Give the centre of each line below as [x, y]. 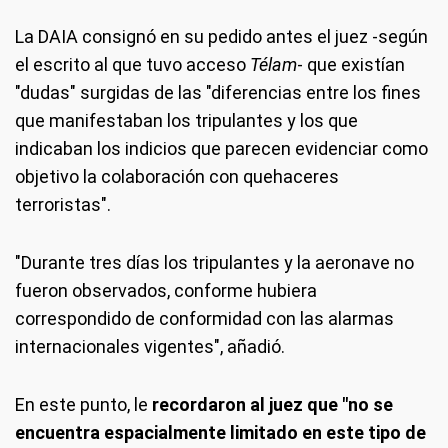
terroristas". [63, 204]
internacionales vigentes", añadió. [150, 346]
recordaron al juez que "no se [272, 404]
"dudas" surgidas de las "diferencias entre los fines [218, 92]
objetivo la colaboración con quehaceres [177, 176]
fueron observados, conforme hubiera [166, 290]
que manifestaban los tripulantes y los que [186, 120]
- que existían [351, 64]
